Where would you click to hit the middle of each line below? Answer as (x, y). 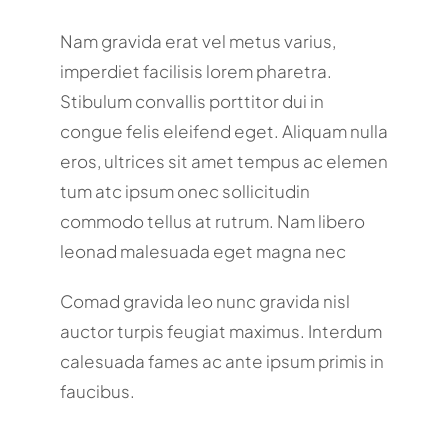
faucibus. (97, 390)
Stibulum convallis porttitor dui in (191, 100)
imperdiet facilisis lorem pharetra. (195, 70)
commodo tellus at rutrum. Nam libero (212, 220)
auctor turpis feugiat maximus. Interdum (220, 330)
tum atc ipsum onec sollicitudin (184, 190)
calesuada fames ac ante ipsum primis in (221, 360)
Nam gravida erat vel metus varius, (197, 40)
